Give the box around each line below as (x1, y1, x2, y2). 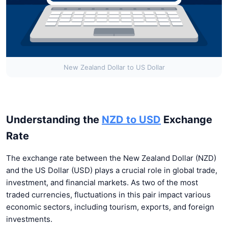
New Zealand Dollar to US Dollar (63, 63, 165, 71)
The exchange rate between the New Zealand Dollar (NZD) (6, 153, 216, 163)
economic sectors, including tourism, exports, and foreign (6, 202, 214, 212)
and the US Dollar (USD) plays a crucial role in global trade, (6, 165, 217, 175)
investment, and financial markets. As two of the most (6, 177, 198, 187)
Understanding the (6, 113, 102, 126)
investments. (6, 214, 52, 224)
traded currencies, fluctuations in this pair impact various (6, 189, 211, 199)
